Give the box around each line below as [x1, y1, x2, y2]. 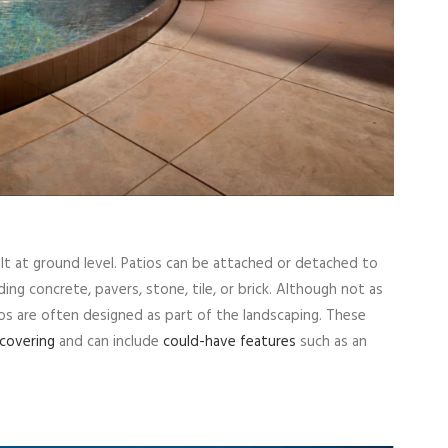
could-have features [163, 329, 296, 354]
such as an [296, 329, 367, 354]
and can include [55, 329, 163, 354]
